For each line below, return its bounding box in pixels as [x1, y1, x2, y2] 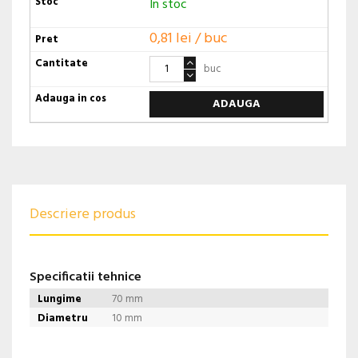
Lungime [38, 291, 82, 308]
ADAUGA [212, 95, 261, 114]
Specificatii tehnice [30, 267, 141, 288]
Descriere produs [30, 203, 136, 227]
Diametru [38, 310, 88, 328]
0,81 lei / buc [149, 27, 228, 51]
